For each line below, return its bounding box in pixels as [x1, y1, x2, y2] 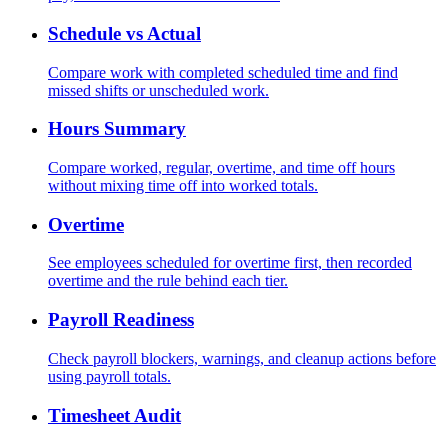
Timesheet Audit [48, 404, 181, 426]
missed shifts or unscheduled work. [48, 81, 269, 99]
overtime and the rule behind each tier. [48, 272, 288, 290]
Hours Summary [48, 118, 186, 140]
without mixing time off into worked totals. [48, 176, 318, 194]
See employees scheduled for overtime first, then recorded [48, 254, 412, 272]
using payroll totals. [48, 367, 171, 385]
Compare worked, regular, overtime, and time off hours [48, 158, 395, 176]
